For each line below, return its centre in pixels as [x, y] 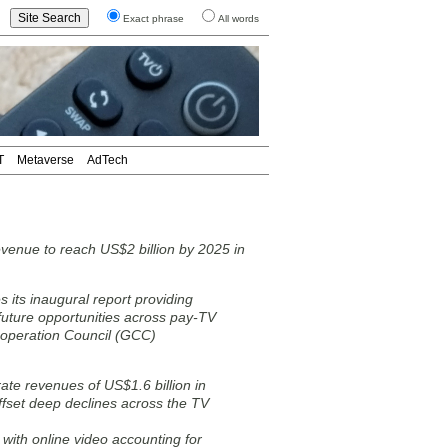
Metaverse [45, 160]
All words [238, 18]
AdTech [107, 160]
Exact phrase [153, 18]
